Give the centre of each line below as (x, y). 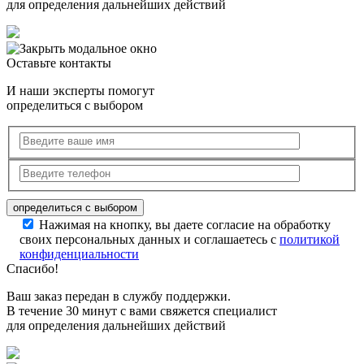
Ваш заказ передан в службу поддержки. (119, 297)
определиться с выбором (75, 106)
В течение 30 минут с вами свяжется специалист (142, 311)
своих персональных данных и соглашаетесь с (149, 240)
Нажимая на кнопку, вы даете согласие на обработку (185, 225)
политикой (310, 240)
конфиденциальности (79, 254)
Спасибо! (32, 269)
